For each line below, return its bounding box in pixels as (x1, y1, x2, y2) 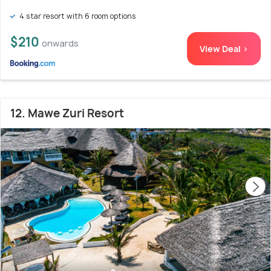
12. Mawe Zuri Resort (10, 106, 124, 121)
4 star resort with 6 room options (18, 11, 136, 21)
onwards (42, 38, 79, 49)
